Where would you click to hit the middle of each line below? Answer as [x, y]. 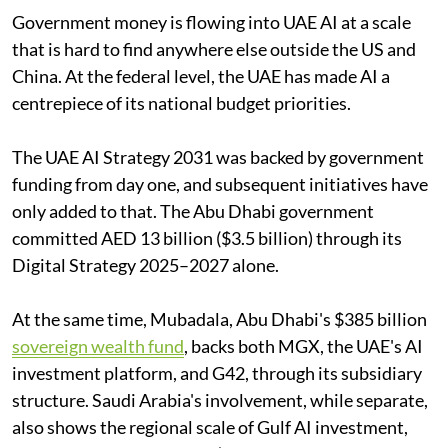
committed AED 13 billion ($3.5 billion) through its [207, 237]
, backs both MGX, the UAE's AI [303, 345]
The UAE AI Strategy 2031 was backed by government [218, 156]
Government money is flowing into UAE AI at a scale [211, 21]
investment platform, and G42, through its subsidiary [217, 372]
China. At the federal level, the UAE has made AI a [201, 75]
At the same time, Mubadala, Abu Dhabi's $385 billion [219, 318]
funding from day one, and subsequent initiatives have [220, 183]
